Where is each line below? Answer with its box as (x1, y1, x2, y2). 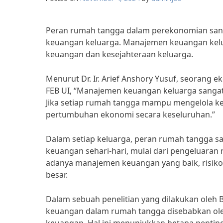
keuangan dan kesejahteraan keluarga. (46, 49, 193, 60)
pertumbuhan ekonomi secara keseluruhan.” (46, 109, 215, 120)
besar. (46, 169, 68, 180)
